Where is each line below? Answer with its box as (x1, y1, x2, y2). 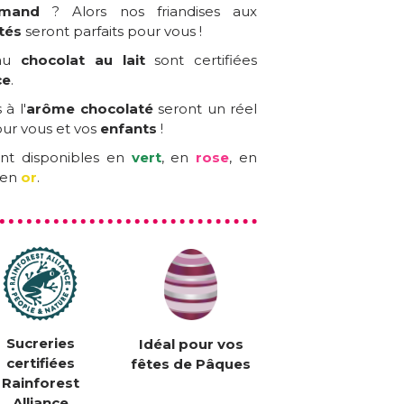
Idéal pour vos (138, 335, 243, 353)
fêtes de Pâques (131, 355, 252, 373)
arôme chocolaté (25, 100, 153, 118)
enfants (100, 120, 158, 138)
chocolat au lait (20, 51, 145, 69)
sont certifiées (144, 51, 258, 69)
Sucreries (5, 335, 75, 353)
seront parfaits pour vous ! (22, 23, 203, 41)
